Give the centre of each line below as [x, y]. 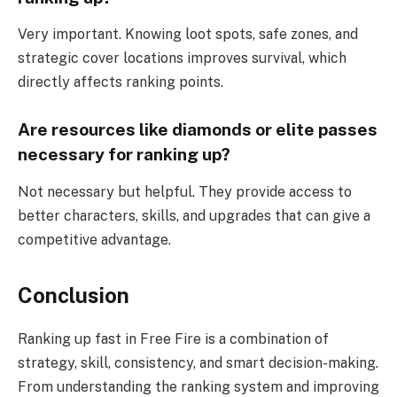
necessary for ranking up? [124, 155]
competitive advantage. [94, 239]
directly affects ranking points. [121, 82]
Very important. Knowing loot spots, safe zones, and [188, 35]
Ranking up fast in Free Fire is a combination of [173, 339]
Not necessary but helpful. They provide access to [185, 191]
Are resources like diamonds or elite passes [198, 130]
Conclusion [74, 295]
